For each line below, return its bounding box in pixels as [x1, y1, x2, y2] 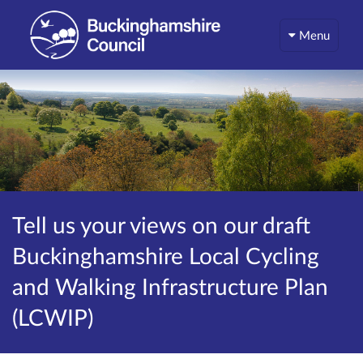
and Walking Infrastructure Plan [12, 272, 328, 300]
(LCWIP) [12, 303, 93, 331]
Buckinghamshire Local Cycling [12, 241, 319, 269]
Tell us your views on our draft [12, 211, 310, 238]
